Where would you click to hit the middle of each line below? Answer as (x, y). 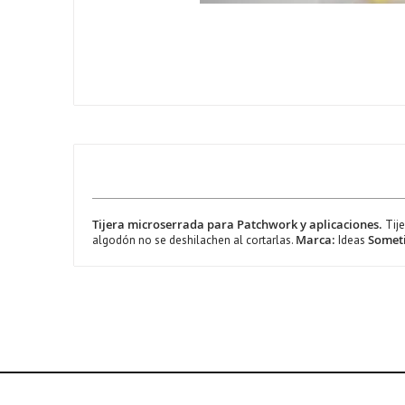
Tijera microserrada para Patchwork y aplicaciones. (237, 224)
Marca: (317, 239)
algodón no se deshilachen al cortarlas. (194, 240)
